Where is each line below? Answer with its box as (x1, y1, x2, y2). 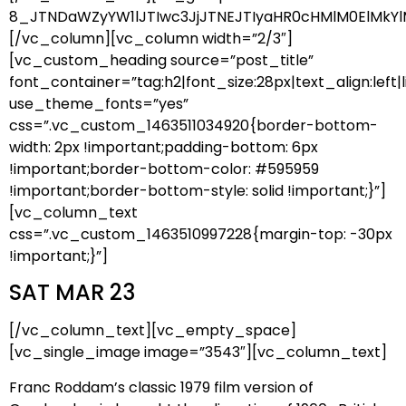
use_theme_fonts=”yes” (9, 92, 188, 114)
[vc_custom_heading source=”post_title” (9, 49, 314, 71)
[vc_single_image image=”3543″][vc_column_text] (9, 342, 387, 363)
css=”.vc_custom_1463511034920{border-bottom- (9, 114, 378, 136)
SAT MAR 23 (9, 277, 135, 308)
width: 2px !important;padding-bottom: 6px (9, 136, 318, 158)
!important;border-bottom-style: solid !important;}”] (9, 179, 386, 201)
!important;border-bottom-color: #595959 (9, 158, 319, 179)
